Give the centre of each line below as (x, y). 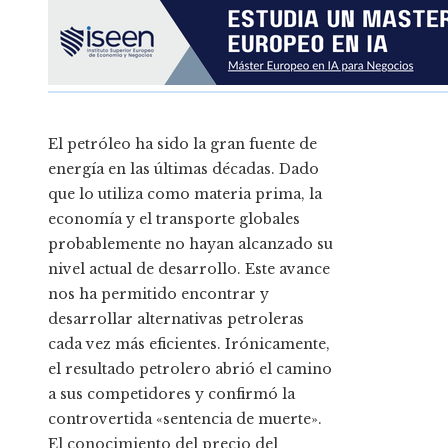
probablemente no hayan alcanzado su (190, 244)
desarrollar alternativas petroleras (176, 319)
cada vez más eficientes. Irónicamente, (189, 344)
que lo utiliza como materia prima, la (185, 194)
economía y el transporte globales (174, 219)
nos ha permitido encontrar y (158, 294)
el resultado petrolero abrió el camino (190, 369)
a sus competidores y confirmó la (171, 394)
